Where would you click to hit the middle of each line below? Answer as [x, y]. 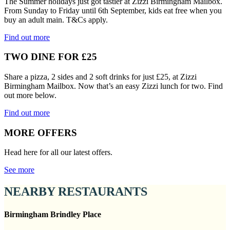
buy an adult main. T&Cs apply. [56, 20]
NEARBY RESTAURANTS [76, 192]
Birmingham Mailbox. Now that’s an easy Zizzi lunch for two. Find [113, 86]
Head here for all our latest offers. [58, 152]
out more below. [30, 95]
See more [19, 170]
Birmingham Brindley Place [53, 214]
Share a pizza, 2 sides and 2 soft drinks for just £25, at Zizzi [100, 76]
